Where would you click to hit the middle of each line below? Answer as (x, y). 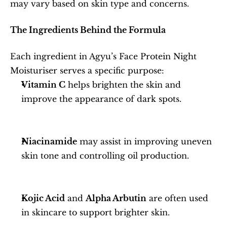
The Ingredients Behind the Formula (88, 30)
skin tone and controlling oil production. (105, 156)
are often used (177, 198)
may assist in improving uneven (144, 141)
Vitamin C (43, 85)
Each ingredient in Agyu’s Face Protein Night (103, 56)
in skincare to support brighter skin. (96, 212)
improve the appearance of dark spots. (101, 99)
